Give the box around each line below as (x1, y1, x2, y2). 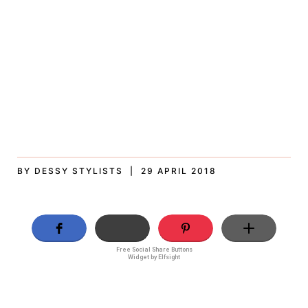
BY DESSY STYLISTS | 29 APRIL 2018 (17, 165, 217, 176)
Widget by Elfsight (128, 253, 180, 261)
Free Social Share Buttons (115, 245, 192, 253)
